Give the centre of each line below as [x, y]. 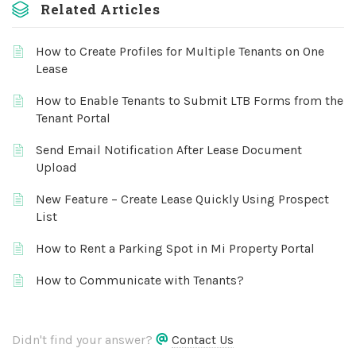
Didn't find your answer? [84, 340]
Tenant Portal [73, 118]
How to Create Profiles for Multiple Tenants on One [180, 51]
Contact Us [203, 340]
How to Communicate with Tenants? [140, 280]
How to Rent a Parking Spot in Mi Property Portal [175, 248]
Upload [56, 167]
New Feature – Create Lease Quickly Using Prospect [182, 199]
